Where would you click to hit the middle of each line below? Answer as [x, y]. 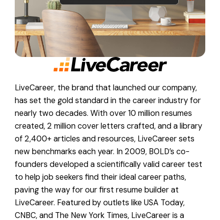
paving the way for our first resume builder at [97, 190]
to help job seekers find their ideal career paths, [100, 177]
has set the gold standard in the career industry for [108, 100]
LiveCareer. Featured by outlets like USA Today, [100, 202]
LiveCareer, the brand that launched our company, [106, 87]
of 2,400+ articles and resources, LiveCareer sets [105, 138]
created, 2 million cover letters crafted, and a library [109, 126]
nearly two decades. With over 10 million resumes [103, 113]
